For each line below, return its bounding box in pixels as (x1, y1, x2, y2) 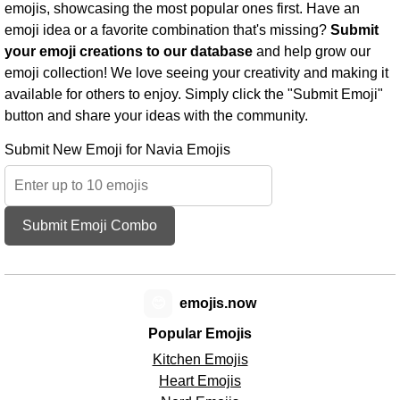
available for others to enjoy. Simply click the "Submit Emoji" (4, 87, 383, 103)
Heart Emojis (159, 373, 241, 389)
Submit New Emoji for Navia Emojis (4, 142, 230, 158)
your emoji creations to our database (4, 44, 253, 60)
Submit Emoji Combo (22, 218, 157, 234)
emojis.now (179, 296, 256, 312)
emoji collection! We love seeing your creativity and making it (4, 65, 388, 81)
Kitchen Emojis (152, 352, 248, 368)
